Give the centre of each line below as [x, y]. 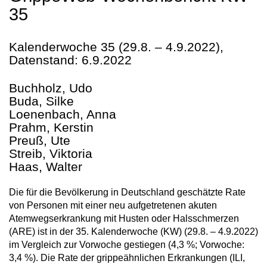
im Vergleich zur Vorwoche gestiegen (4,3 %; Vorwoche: [127, 245]
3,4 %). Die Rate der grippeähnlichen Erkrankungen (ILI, [127, 258]
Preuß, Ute [40, 140]
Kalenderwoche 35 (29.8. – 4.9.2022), [116, 47]
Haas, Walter [46, 167]
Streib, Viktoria [51, 153]
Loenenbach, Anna [63, 114]
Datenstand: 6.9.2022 [70, 60]
